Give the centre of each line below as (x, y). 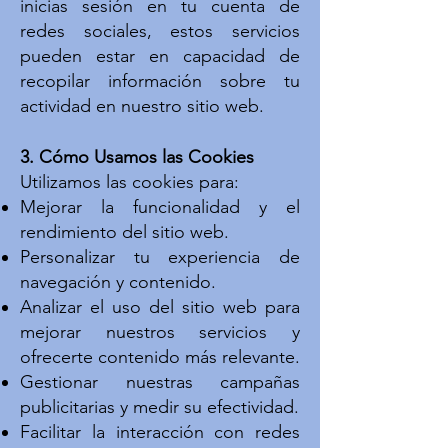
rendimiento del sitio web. (124, 232)
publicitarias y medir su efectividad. (159, 407)
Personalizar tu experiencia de (160, 257)
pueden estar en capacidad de (160, 56)
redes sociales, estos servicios (160, 31)
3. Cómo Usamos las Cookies (137, 157)
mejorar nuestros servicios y (160, 332)
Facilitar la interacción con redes (160, 432)
